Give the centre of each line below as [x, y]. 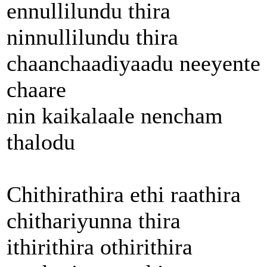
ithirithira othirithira [100, 246]
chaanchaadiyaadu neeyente [133, 63]
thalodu [41, 142]
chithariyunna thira [94, 220]
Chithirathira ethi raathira [124, 194]
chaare [36, 89]
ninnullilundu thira [92, 37]
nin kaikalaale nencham [115, 115]
